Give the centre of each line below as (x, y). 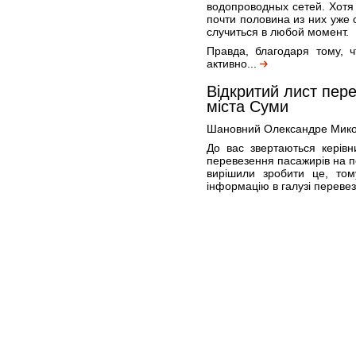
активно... (233, 64)
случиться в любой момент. (278, 32)
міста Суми (248, 106)
